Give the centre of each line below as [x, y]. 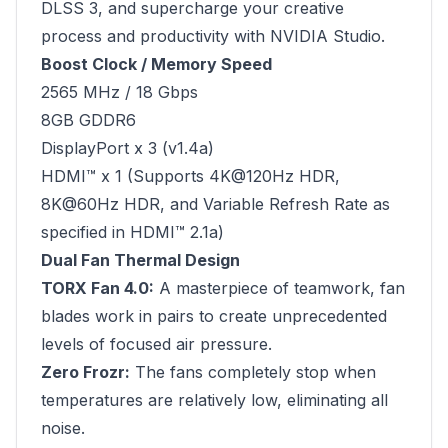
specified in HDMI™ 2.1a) [132, 232]
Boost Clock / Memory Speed [156, 64]
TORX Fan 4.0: [97, 288]
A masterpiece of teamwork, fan [279, 288]
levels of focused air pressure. [156, 344]
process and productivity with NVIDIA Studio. [213, 36]
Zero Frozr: [85, 372]
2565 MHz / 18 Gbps [119, 92]
